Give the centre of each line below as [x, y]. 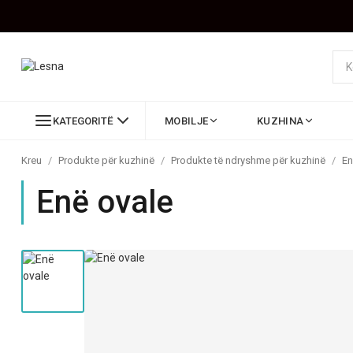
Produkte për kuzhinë [106, 160]
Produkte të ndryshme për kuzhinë [248, 160]
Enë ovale [105, 202]
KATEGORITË [83, 121]
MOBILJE [187, 121]
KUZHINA [281, 121]
